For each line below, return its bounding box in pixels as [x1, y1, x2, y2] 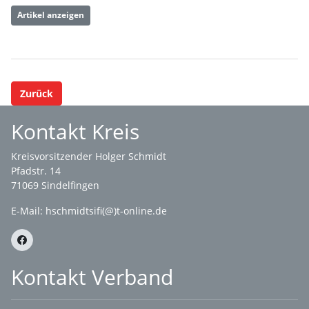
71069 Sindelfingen [11, 179, 99, 192]
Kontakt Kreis [11, 117, 139, 146]
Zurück [20, 86, 53, 100]
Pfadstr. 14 [11, 164, 61, 177]
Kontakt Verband [11, 263, 173, 291]
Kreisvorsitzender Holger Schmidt [11, 150, 166, 163]
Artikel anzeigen [17, 9, 84, 21]
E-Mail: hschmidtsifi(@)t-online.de [11, 204, 167, 217]
